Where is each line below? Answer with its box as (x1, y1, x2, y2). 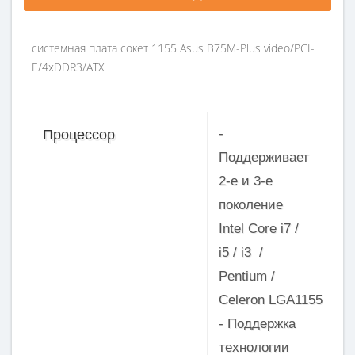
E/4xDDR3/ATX (32, 59, 105, 74)
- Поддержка (218, 316, 296, 332)
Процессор (43, 127, 116, 143)
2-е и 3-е (218, 174, 273, 189)
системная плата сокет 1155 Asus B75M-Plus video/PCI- (32, 40, 315, 55)
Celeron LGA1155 (218, 292, 323, 308)
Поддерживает (218, 150, 309, 166)
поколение (218, 197, 283, 213)
